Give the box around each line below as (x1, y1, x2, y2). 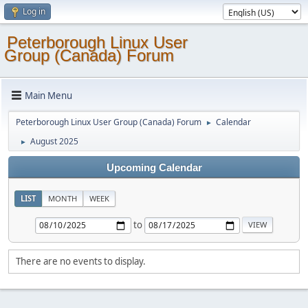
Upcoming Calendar (106, 162, 202, 173)
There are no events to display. (16, 255, 146, 267)
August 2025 (30, 135, 78, 147)
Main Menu (25, 89, 72, 102)
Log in (23, 5, 45, 17)
